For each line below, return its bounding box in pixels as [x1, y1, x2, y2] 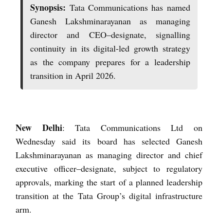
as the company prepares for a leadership [30, 55, 190, 68]
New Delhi [16, 121, 62, 134]
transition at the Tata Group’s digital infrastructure [16, 189, 202, 201]
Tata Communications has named [69, 1, 190, 13]
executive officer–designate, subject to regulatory [16, 162, 202, 174]
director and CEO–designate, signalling [30, 28, 190, 40]
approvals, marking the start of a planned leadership [16, 176, 202, 188]
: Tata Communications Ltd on [62, 121, 202, 133]
